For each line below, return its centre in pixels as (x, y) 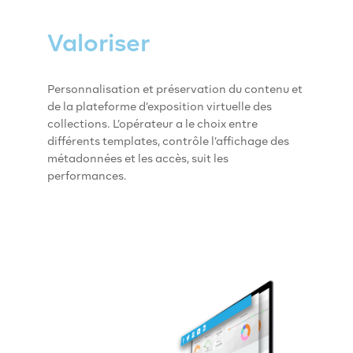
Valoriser (98, 42)
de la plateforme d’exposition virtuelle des (160, 106)
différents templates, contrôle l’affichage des (168, 141)
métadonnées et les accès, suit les (138, 158)
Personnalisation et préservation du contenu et (175, 89)
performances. (87, 175)
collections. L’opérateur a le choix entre (152, 123)
